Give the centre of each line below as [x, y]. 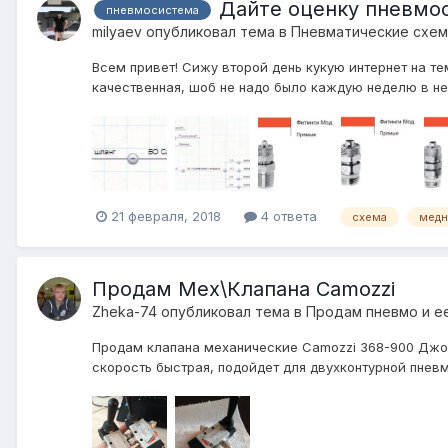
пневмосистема [152, 10]
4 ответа [287, 215]
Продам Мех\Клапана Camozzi [243, 288]
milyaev [117, 31]
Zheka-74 [124, 311]
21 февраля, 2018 [166, 215]
